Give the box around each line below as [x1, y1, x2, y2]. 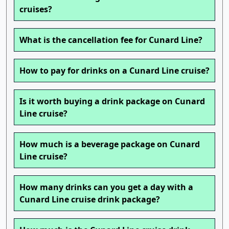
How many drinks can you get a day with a [19, 181, 193, 193]
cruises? [19, 4, 52, 15]
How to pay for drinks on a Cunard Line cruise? [19, 65, 210, 77]
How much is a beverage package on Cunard [19, 139, 200, 150]
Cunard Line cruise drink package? [19, 194, 160, 205]
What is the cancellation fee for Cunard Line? [19, 34, 202, 46]
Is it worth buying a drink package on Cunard [19, 96, 205, 107]
